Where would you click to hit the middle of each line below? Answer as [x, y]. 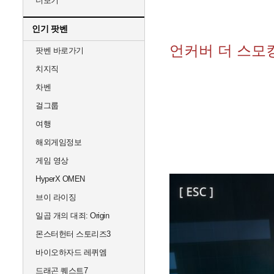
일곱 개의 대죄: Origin [72, 216]
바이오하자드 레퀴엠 [71, 252]
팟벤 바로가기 [60, 50]
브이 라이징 [56, 197]
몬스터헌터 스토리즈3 [73, 234]
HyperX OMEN [60, 179]
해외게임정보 [58, 142]
